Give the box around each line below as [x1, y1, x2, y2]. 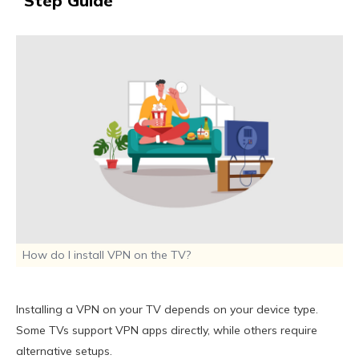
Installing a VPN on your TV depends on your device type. [16, 302, 318, 317]
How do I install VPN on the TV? [22, 248, 191, 263]
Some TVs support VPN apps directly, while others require [16, 323, 317, 338]
